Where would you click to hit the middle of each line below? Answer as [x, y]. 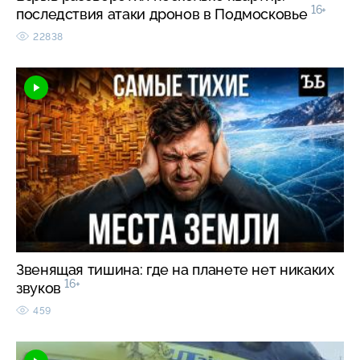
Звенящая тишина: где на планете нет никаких [175, 270]
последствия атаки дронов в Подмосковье [164, 14]
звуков [41, 288]
